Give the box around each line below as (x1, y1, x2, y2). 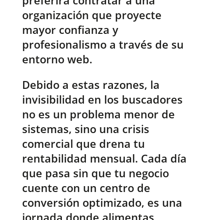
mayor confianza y (22, 22, 118, 37)
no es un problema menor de (22, 107, 175, 122)
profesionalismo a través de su (22, 37, 184, 52)
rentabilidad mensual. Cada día (22, 151, 187, 166)
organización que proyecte (22, 7, 162, 23)
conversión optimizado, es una (22, 195, 182, 210)
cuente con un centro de (22, 180, 150, 195)
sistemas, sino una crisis (22, 121, 149, 137)
